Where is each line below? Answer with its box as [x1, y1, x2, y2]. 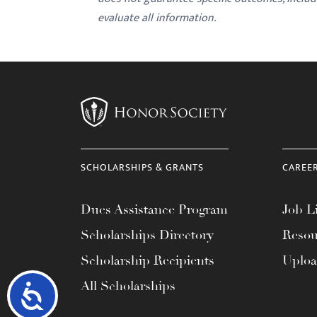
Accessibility [46, 281, 125, 307]
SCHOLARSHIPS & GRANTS [81, 159, 204, 175]
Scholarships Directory [81, 227, 214, 243]
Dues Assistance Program [81, 202, 228, 217]
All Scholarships [81, 278, 175, 294]
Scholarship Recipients [81, 253, 214, 268]
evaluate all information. [98, 8, 216, 28]
